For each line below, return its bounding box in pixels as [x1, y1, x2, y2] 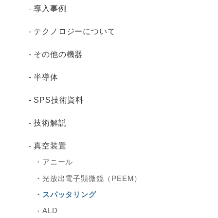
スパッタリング [42, 190, 96, 199]
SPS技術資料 [34, 95, 84, 104]
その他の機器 [34, 50, 83, 58]
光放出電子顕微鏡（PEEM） [42, 174, 142, 182]
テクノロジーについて [34, 27, 116, 36]
